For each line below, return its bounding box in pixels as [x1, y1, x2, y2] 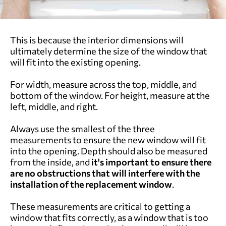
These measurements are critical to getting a [10, 200, 190, 212]
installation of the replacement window [10, 178, 172, 190]
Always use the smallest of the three [10, 123, 155, 134]
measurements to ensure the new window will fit [10, 134, 206, 145]
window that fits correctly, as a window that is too [10, 211, 208, 223]
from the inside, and [10, 156, 91, 167]
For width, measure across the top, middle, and [10, 78, 197, 90]
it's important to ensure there [91, 156, 211, 167]
